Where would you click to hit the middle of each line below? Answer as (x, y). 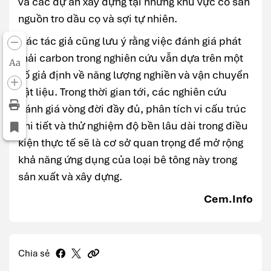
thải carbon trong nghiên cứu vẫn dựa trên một (131, 57)
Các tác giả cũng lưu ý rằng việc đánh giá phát (130, 41)
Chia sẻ (34, 253)
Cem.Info (228, 198)
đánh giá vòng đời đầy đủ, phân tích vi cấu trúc (132, 108)
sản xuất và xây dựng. (70, 176)
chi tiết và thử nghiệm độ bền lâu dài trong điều (133, 125)
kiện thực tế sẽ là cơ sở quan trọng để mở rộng (131, 142)
